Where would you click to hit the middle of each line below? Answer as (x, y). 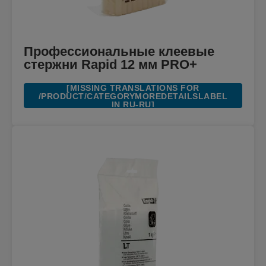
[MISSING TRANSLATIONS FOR (133, 88)
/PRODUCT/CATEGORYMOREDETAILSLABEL (133, 96)
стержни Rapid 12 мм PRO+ (110, 65)
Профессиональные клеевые (119, 52)
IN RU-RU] (133, 105)
